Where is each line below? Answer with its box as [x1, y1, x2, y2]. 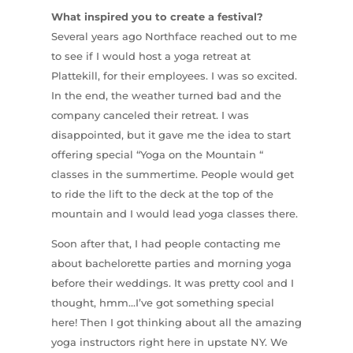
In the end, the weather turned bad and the [50, 88, 281, 102]
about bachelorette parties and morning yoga [50, 256, 292, 269]
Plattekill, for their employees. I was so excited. [50, 69, 297, 82]
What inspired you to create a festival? [50, 9, 263, 23]
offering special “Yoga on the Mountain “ [50, 147, 263, 161]
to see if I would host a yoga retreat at [50, 49, 251, 62]
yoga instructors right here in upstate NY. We [50, 335, 288, 348]
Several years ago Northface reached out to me [50, 29, 297, 43]
